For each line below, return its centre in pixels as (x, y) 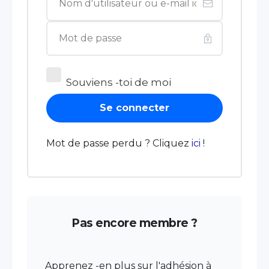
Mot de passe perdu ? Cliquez (119, 144)
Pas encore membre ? (134, 223)
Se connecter (134, 108)
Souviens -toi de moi (119, 82)
